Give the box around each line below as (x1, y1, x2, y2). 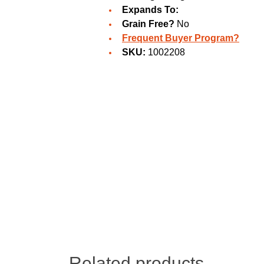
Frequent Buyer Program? (122, 33, 239, 44)
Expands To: (122, 5, 179, 15)
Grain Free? (122, 19, 174, 29)
